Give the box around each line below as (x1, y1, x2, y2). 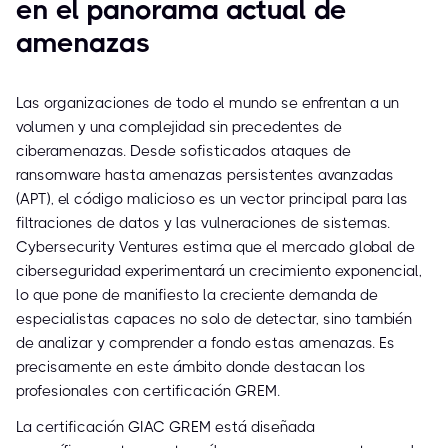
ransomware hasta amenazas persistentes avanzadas (16, 166, 394, 185)
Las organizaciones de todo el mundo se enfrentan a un (16, 94, 399, 113)
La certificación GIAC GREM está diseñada (16, 418, 315, 437)
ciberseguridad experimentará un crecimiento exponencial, (16, 262, 422, 281)
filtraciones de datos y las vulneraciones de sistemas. (16, 214, 390, 233)
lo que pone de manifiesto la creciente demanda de (16, 286, 378, 305)
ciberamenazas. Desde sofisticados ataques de (16, 142, 351, 161)
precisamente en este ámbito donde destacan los (16, 358, 366, 377)
